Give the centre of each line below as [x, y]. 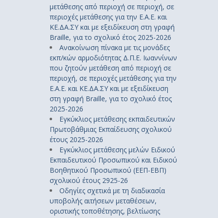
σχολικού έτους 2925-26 [89, 180]
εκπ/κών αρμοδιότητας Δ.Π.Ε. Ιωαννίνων [113, 57]
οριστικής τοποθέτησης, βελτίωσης [105, 211]
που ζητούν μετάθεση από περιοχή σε [110, 68]
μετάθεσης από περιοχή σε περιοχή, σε [112, 6]
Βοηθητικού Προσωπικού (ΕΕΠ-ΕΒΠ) [108, 170]
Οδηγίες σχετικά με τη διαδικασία [112, 190]
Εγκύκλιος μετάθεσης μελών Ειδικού [117, 149]
